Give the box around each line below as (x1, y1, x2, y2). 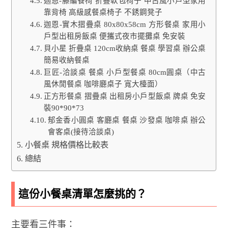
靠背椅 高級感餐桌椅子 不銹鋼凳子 (43, 8, 162, 16)
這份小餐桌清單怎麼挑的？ (18, 187, 147, 200)
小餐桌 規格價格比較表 (24, 140, 108, 150)
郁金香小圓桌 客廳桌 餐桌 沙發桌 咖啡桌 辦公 (47, 116, 206, 124)
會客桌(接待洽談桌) (47, 127, 114, 136)
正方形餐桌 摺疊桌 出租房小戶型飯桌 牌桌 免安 (43, 92, 206, 100)
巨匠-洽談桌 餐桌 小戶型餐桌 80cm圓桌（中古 (43, 68, 206, 76)
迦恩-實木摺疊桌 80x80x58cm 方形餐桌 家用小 (43, 20, 206, 28)
